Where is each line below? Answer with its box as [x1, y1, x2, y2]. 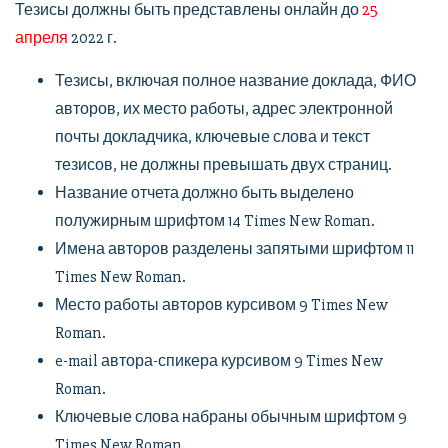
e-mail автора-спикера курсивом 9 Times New [55, 351, 383, 371]
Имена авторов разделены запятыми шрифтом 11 [55, 239, 414, 259]
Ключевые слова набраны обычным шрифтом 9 [55, 407, 407, 427]
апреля [15, 28, 68, 48]
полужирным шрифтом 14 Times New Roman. [55, 211, 375, 231]
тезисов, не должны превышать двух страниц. [55, 155, 392, 175]
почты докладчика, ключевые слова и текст [55, 127, 370, 147]
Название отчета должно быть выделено [55, 183, 354, 203]
